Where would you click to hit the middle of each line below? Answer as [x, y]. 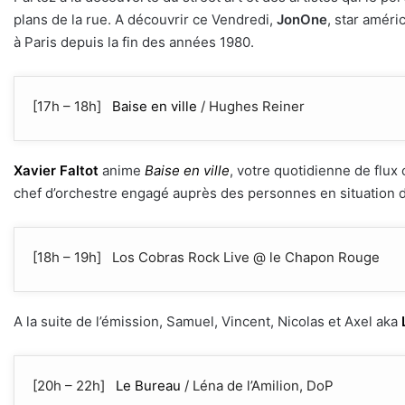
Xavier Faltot [56, 171]
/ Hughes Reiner [251, 107]
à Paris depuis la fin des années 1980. [134, 42]
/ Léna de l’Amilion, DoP [257, 386]
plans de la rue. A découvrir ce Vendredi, [145, 20]
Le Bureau [148, 386]
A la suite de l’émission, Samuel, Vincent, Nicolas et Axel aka [207, 322]
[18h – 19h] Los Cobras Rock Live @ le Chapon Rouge [206, 258]
